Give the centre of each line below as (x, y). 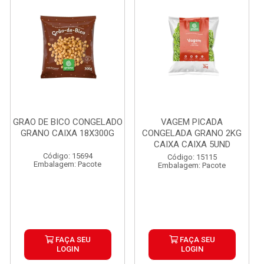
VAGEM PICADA (192, 122)
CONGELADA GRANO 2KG (192, 133)
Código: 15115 (192, 157)
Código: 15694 (67, 156)
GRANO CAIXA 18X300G (67, 133)
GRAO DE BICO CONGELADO (67, 122)
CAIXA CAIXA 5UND (192, 144)
